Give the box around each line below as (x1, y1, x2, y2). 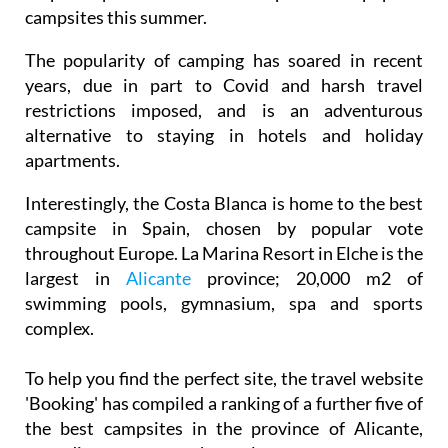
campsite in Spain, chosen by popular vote (25, 217, 423, 239)
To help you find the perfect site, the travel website (25, 367, 423, 389)
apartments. (25, 149, 120, 171)
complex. (25, 317, 97, 339)
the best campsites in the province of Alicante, (25, 417, 423, 439)
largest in (25, 267, 126, 289)
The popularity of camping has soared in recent (25, 49, 423, 71)
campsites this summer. (25, 6, 207, 28)
